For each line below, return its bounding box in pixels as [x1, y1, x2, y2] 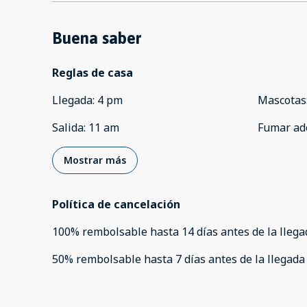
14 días [182, 224, 218, 240]
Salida [52, 120, 84, 136]
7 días [175, 251, 206, 267]
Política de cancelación [52, 197, 180, 212]
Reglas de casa [52, 65, 133, 81]
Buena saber [52, 29, 141, 48]
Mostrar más [64, 153, 126, 167]
